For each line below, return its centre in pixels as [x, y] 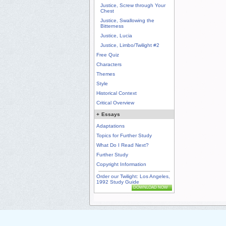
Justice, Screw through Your [133, 6]
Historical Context [117, 93]
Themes [106, 74]
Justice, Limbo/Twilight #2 [130, 45]
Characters [109, 65]
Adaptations [110, 126]
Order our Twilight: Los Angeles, [133, 177]
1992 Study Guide [118, 182]
